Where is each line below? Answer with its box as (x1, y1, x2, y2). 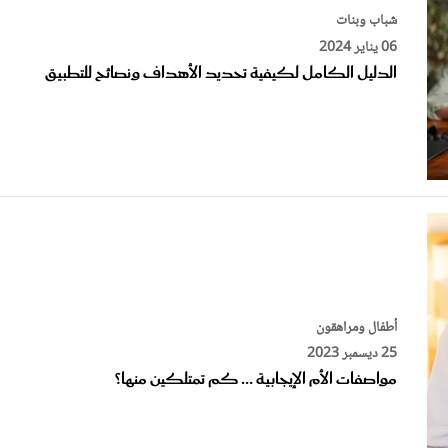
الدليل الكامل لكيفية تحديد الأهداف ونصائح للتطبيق (45, 59, 397, 87)
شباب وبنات (336, 8, 397, 33)
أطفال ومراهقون (316, 315, 397, 340)
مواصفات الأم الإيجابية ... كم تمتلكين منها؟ (115, 366, 397, 394)
